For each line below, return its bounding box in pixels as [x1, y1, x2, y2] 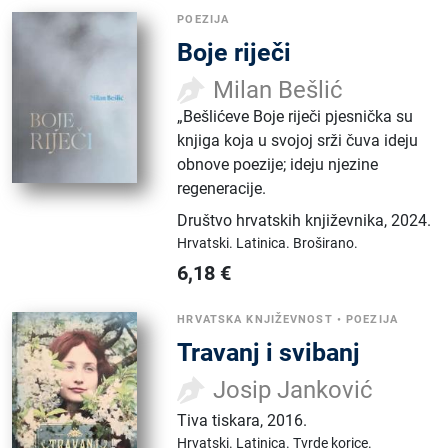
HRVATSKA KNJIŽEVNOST [177, 312, 333, 326]
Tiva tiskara [177, 410, 261, 430]
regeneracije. [177, 178, 267, 198]
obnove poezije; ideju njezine [177, 154, 379, 174]
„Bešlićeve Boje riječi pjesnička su [177, 106, 414, 126]
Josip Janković [213, 375, 374, 404]
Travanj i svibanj [177, 337, 361, 367]
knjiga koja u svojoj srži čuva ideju [177, 130, 419, 150]
